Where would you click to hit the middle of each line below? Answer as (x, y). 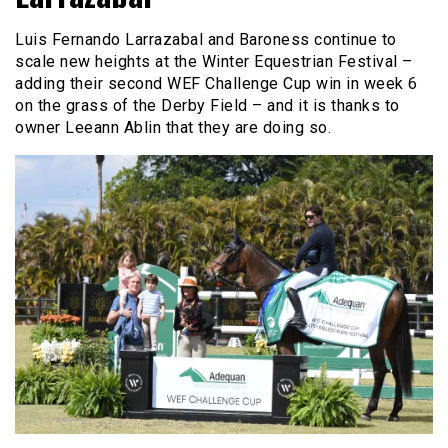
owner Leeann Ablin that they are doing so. (173, 128)
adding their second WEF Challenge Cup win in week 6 (216, 84)
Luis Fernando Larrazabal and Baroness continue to (206, 40)
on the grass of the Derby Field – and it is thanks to (207, 106)
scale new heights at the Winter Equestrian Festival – (214, 62)
